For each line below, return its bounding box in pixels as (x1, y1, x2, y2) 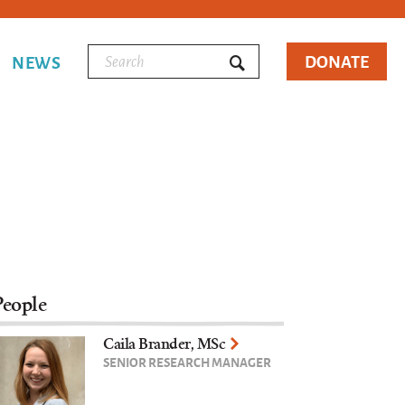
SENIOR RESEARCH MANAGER (103, 352, 272, 371)
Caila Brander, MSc (103, 334, 226, 353)
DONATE (305, 49, 369, 73)
